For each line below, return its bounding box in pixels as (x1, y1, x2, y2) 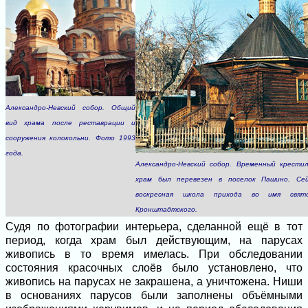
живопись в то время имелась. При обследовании (5, 248, 302, 260)
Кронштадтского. (135, 206, 197, 213)
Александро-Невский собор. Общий (5, 104, 135, 112)
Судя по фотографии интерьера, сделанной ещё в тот (5, 221, 302, 232)
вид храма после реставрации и (5, 119, 135, 127)
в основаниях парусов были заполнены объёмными (5, 289, 302, 301)
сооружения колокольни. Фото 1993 (5, 134, 135, 142)
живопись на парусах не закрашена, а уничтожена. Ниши (5, 276, 302, 287)
